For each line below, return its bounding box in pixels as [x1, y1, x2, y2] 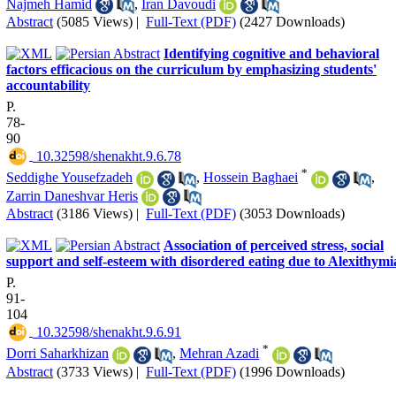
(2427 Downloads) [240, 13, 345, 29]
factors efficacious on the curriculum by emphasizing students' [6, 61, 377, 77]
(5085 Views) [57, 13, 133, 29]
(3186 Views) [57, 205, 133, 221]
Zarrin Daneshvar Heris [6, 187, 138, 203]
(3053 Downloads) [240, 205, 345, 221]
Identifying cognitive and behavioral [164, 45, 379, 61]
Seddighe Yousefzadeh [6, 170, 133, 186]
